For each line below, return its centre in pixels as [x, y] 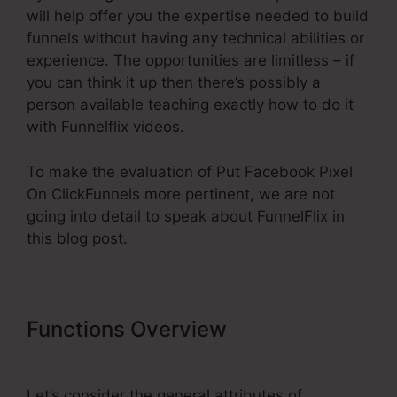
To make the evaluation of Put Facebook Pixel [190, 171]
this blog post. [77, 238]
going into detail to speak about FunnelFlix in [186, 216]
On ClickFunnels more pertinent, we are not [181, 194]
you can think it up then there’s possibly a [174, 83]
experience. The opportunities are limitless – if [191, 61]
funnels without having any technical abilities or [195, 39]
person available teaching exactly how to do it [190, 105]
